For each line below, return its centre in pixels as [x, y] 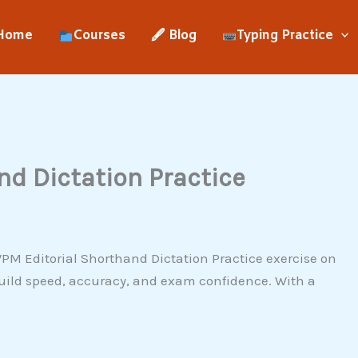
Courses [99, 36]
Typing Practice [284, 36]
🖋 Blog [173, 36]
